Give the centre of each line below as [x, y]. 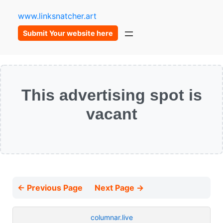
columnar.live [111, 217]
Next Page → [119, 187]
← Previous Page [51, 187]
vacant [111, 114]
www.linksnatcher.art [57, 16]
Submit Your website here [68, 33]
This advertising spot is [111, 95]
